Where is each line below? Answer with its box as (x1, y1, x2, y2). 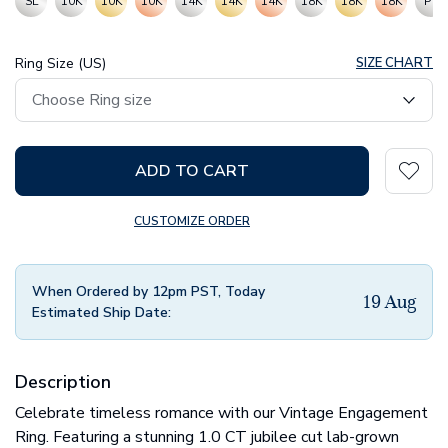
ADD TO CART (135, 160, 249, 183)
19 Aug (363, 290, 416, 314)
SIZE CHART (356, 54, 433, 73)
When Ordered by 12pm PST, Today (32, 282, 265, 302)
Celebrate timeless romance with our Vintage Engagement (15, 402, 428, 425)
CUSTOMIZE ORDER (134, 213, 250, 230)
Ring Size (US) (15, 54, 106, 74)
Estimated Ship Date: (32, 303, 171, 323)
